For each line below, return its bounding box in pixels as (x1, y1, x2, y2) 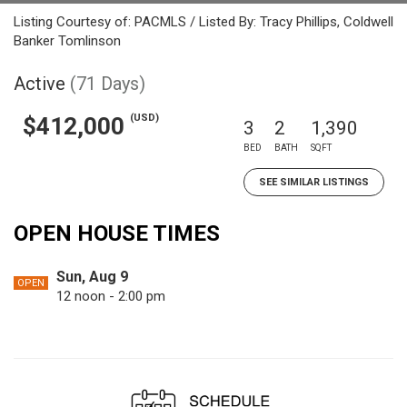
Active (14, 73, 65, 94)
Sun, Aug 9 (56, 268, 128, 285)
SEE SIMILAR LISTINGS (259, 176, 369, 188)
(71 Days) (70, 73, 145, 94)
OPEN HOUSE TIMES (14, 221, 220, 246)
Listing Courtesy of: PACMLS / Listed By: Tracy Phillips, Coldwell (14, 14, 393, 30)
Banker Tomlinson (14, 33, 121, 49)
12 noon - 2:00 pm (56, 288, 165, 304)
